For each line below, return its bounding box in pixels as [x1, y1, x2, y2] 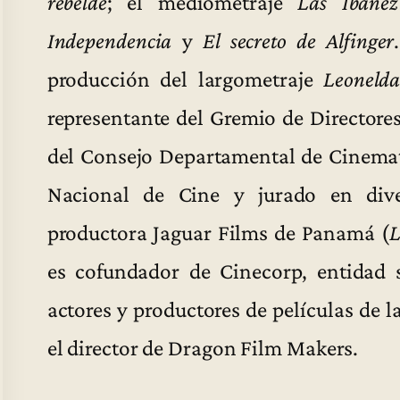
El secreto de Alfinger [202, 27, 395, 53]
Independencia [46, 27, 172, 53]
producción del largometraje [46, 65, 324, 91]
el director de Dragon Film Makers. [46, 334, 359, 360]
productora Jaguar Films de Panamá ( [46, 219, 389, 245]
